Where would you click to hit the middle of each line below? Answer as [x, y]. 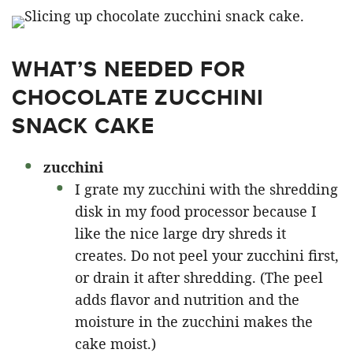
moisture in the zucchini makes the [194, 321]
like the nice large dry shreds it [180, 233]
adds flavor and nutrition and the [187, 299]
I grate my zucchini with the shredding [206, 189]
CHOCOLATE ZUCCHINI [138, 97]
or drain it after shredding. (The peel [199, 277]
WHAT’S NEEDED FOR [129, 69]
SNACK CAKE [83, 125]
